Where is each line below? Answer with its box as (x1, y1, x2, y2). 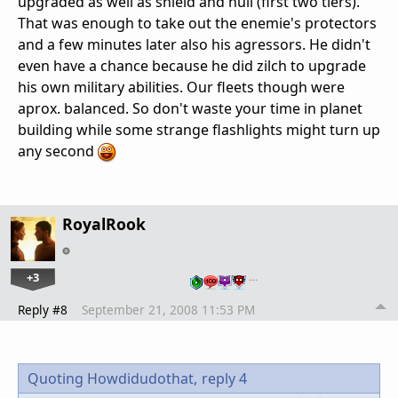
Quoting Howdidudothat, (28, 368, 197, 388)
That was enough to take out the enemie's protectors (18, 13, 377, 34)
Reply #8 (18, 300, 68, 318)
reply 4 (202, 368, 247, 388)
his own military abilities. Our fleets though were (18, 77, 345, 98)
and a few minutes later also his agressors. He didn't (18, 35, 370, 55)
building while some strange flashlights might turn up (18, 120, 380, 140)
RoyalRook (62, 212, 146, 235)
